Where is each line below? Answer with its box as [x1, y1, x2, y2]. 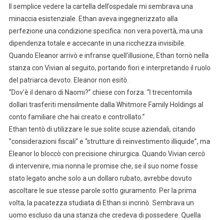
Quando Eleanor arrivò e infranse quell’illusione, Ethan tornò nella [8, 51, 209, 59]
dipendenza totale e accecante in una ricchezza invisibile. [8, 39, 186, 47]
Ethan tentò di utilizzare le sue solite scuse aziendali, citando [8, 125, 195, 133]
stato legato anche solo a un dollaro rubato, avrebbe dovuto [8, 174, 192, 182]
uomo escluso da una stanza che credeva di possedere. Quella [8, 211, 201, 219]
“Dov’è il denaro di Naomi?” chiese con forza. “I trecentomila [8, 88, 192, 96]
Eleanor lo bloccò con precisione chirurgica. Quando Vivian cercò [8, 149, 205, 158]
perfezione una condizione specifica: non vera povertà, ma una [8, 27, 203, 35]
